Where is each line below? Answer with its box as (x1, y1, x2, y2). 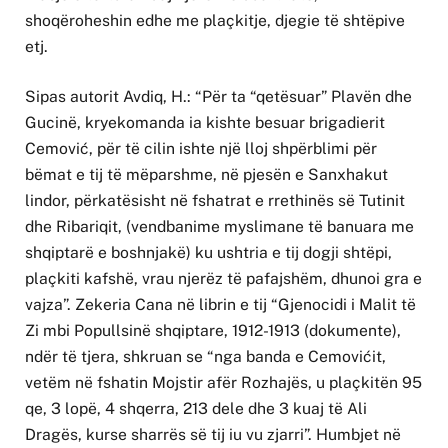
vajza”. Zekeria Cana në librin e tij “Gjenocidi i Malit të (25, 295, 416, 315)
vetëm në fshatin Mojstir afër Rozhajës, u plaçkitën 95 (25, 373, 422, 393)
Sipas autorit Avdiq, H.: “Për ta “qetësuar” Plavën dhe (25, 87, 412, 107)
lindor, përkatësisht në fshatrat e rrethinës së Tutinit (25, 191, 405, 211)
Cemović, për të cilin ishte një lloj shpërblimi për (25, 139, 377, 159)
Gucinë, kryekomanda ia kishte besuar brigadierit (25, 113, 385, 133)
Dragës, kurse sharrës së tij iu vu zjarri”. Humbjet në (25, 425, 401, 445)
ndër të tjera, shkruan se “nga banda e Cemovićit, (25, 347, 386, 367)
